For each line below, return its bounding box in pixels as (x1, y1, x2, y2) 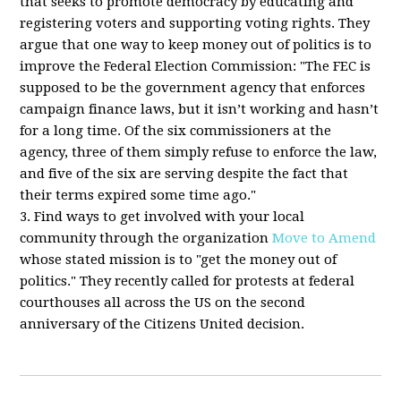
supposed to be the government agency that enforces (20, 80, 366, 96)
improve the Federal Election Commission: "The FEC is (20, 58, 371, 74)
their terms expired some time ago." (20, 187, 257, 203)
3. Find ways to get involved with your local (20, 209, 305, 225)
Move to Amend (272, 230, 377, 246)
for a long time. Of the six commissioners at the (20, 123, 332, 139)
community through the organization (20, 230, 273, 246)
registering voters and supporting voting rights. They (20, 15, 371, 31)
